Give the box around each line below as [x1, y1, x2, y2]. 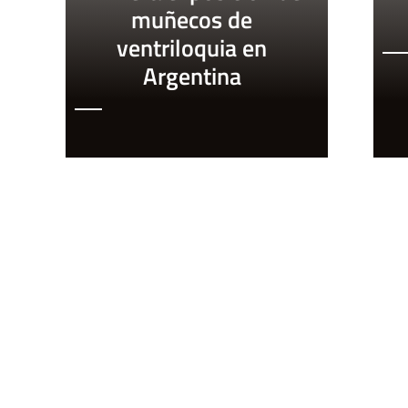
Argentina [142, 58, 241, 95]
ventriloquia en [117, 30, 268, 66]
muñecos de [131, 2, 253, 38]
